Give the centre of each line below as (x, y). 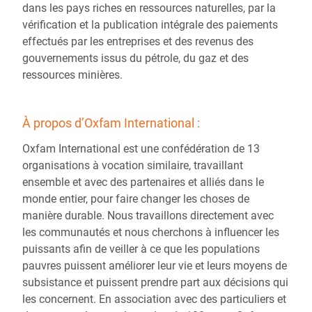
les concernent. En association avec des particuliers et (154, 299)
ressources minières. (72, 75)
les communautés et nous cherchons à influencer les (151, 232)
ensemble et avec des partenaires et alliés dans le (143, 182)
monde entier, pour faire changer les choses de (136, 199)
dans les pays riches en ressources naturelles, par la (149, 8)
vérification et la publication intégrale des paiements (150, 25)
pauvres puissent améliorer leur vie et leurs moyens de (155, 266)
